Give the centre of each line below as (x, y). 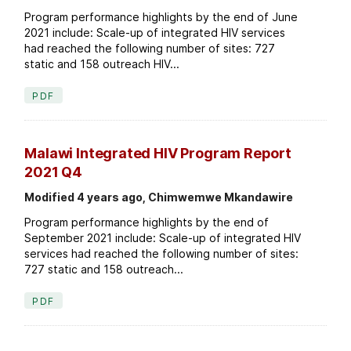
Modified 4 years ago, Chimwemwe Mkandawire (159, 197)
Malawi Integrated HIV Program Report (158, 153)
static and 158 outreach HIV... (102, 63)
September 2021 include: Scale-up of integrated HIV (163, 237)
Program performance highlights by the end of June (161, 16)
